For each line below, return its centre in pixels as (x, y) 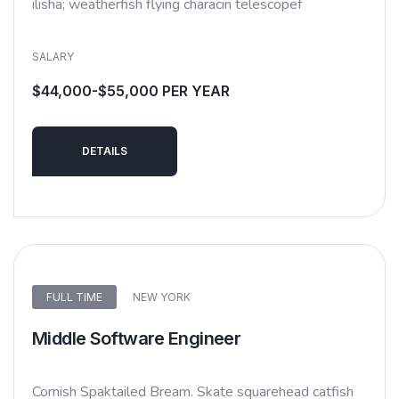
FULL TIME (74, 297)
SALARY (53, 56)
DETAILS (105, 151)
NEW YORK (162, 297)
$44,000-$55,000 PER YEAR (131, 90)
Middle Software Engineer (137, 338)
